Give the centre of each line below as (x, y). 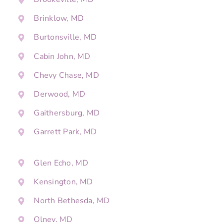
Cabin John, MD (62, 56)
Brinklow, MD (59, 19)
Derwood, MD (59, 94)
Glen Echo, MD (61, 163)
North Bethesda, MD (72, 201)
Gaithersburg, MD (67, 113)
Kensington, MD (63, 182)
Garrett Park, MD (65, 132)
